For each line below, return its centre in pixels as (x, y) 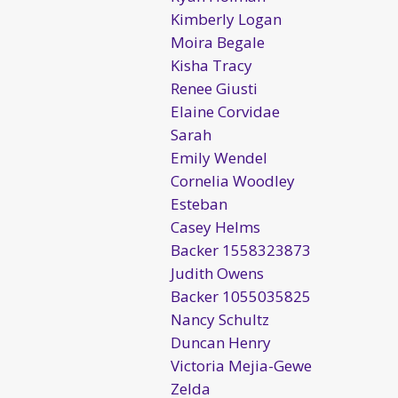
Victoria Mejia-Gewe (241, 365)
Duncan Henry (221, 342)
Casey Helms (215, 227)
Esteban (199, 203)
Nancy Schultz (220, 319)
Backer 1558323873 (241, 250)
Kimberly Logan (226, 19)
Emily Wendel (219, 157)
